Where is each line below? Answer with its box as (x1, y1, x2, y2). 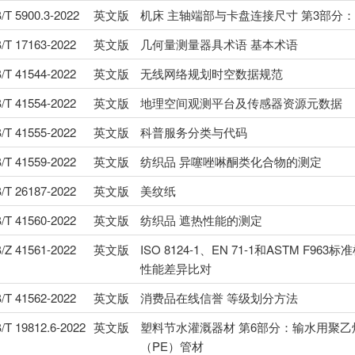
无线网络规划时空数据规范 (139, 65, 283, 82)
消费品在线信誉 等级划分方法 (139, 289, 298, 307)
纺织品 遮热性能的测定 (139, 212, 262, 229)
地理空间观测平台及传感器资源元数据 (139, 94, 342, 112)
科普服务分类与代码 (139, 124, 247, 141)
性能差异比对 (139, 260, 212, 277)
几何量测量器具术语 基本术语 (139, 36, 298, 53)
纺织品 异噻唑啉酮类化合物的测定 (139, 153, 322, 170)
